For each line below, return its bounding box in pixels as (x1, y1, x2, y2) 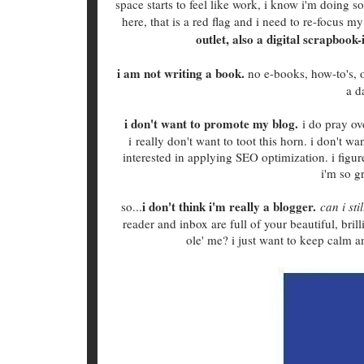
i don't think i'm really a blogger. (141, 197, 316, 215)
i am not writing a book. (117, 63, 245, 82)
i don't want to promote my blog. (124, 114, 298, 132)
